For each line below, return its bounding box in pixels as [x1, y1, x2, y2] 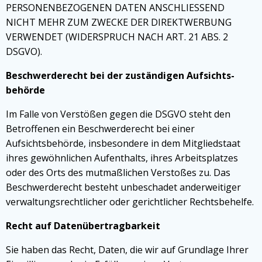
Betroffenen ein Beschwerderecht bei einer [6, 122, 195, 135]
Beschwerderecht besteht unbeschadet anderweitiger [6, 181, 241, 194]
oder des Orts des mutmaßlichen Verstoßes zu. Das [6, 166, 230, 179]
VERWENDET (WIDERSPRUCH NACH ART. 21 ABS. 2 [6, 30, 228, 43]
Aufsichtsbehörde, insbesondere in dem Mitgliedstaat [6, 137, 240, 150]
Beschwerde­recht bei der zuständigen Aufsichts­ [6, 69, 235, 82]
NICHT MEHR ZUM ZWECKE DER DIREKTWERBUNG [6, 16, 232, 29]
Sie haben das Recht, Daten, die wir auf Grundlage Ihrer [6, 243, 249, 256]
